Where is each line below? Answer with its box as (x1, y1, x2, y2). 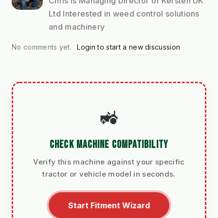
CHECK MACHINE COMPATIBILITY (50, 138, 168, 151)
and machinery (49, 21, 105, 32)
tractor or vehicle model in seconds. (42, 169, 176, 179)
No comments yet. (12, 42, 74, 51)
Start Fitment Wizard (68, 200, 150, 210)
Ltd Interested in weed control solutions (49, 8, 200, 18)
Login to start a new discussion (77, 42, 181, 51)
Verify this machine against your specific (33, 157, 185, 166)
